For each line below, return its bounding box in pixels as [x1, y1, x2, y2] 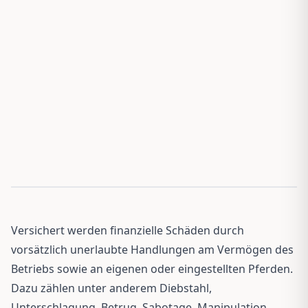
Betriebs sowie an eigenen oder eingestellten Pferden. [11, 261, 293, 276]
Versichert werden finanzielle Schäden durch [11, 222, 244, 238]
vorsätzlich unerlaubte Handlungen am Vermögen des [11, 241, 294, 257]
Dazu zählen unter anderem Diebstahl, [11, 280, 212, 296]
